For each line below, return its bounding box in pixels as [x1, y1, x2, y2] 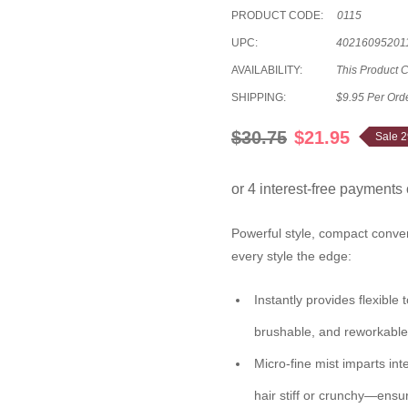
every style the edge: [231, 249, 352, 263]
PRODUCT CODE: [231, 9, 323, 22]
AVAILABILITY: [231, 64, 302, 76]
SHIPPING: [231, 91, 286, 104]
